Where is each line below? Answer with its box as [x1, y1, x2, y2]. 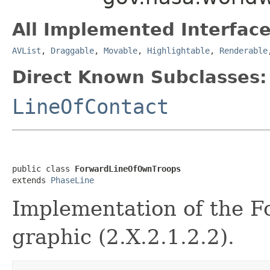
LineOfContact [12, 94, 169, 119]
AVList [12, 45, 41, 55]
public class [12, 163, 75, 174]
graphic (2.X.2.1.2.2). [12, 224, 234, 249]
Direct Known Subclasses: [12, 66, 267, 87]
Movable [104, 45, 137, 55]
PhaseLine [51, 175, 94, 185]
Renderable [219, 45, 268, 55]
